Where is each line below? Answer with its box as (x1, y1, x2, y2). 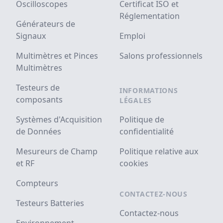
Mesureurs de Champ (16, 146, 98, 157)
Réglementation (119, 10, 180, 22)
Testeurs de (16, 82, 60, 94)
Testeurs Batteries (16, 198, 84, 209)
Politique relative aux (119, 146, 198, 157)
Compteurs (16, 178, 58, 189)
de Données (16, 126, 61, 137)
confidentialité (119, 126, 174, 137)
